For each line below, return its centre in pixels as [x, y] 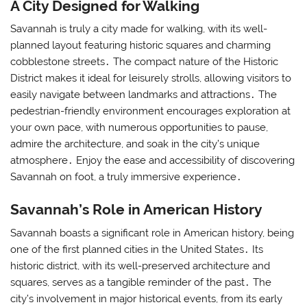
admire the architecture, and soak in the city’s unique [135, 144]
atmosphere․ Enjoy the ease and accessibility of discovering [153, 160]
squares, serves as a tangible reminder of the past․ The [141, 282]
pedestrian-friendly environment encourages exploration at [151, 111]
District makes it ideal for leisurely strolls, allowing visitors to [151, 78]
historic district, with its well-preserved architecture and [140, 266]
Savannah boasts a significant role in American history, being [152, 233]
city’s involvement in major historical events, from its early [147, 298]
